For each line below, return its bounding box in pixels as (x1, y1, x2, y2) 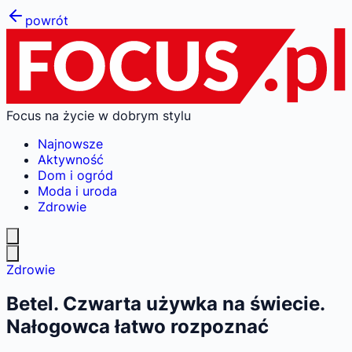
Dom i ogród (38, 167, 113, 183)
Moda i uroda (38, 182, 117, 199)
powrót (25, 13, 68, 28)
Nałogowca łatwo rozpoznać (6, 315, 269, 339)
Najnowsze (38, 135, 103, 152)
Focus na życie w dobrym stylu (6, 107, 191, 123)
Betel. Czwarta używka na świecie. (6, 292, 324, 316)
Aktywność (38, 151, 104, 167)
